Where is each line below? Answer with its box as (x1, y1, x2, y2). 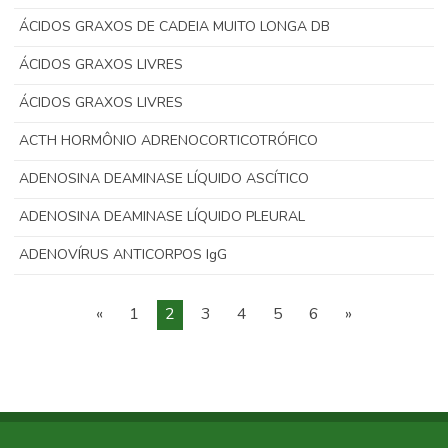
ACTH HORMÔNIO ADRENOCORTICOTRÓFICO (19, 131, 319, 150)
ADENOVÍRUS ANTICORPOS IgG (19, 245, 228, 264)
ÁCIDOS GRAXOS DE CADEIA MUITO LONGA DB (19, 17, 331, 36)
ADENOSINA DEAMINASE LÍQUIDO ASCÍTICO (19, 169, 310, 188)
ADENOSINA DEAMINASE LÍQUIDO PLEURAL (19, 207, 306, 226)
